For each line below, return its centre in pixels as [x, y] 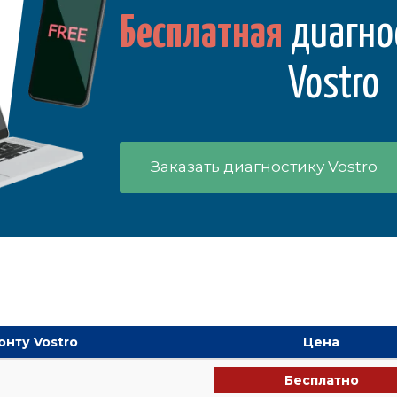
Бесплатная [202, 35]
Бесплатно [321, 380]
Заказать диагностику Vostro [265, 167]
